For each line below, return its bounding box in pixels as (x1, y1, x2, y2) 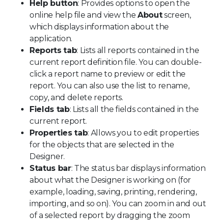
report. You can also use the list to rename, (29, 81, 190, 90)
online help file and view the (29, 10, 137, 20)
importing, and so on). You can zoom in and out (29, 198, 206, 208)
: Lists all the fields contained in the (69, 104, 199, 114)
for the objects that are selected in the (29, 139, 174, 149)
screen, (162, 10, 191, 20)
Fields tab (29, 104, 70, 114)
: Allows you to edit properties (87, 128, 199, 137)
